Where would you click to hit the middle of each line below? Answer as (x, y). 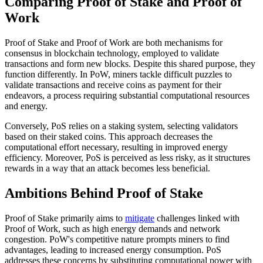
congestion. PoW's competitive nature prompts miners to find (117, 240)
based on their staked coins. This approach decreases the (109, 137)
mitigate (140, 218)
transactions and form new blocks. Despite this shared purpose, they (130, 64)
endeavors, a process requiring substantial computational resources (127, 96)
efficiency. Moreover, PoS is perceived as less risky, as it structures (127, 158)
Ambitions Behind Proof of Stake (104, 193)
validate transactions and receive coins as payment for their (113, 85)
